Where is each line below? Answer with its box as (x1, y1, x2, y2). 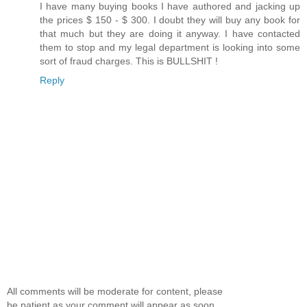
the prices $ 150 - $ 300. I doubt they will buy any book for (40, 14, 300, 26)
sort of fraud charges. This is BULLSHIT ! (40, 56, 218, 67)
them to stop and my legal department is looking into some (40, 42, 300, 53)
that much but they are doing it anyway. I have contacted (40, 28, 300, 40)
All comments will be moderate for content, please (7, 285, 223, 297)
